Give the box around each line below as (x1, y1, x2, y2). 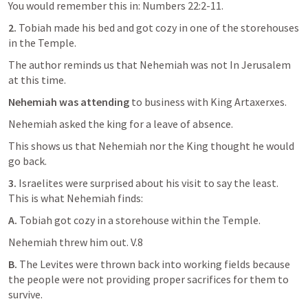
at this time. (8, 73, 66, 87)
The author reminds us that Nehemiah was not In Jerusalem (8, 58, 291, 71)
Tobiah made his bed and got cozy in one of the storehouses (16, 21, 299, 34)
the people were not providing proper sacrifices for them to (8, 272, 289, 286)
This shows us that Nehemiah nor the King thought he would (8, 139, 294, 153)
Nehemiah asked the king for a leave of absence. (8, 117, 235, 131)
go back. (8, 154, 49, 168)
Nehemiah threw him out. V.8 (8, 235, 143, 249)
